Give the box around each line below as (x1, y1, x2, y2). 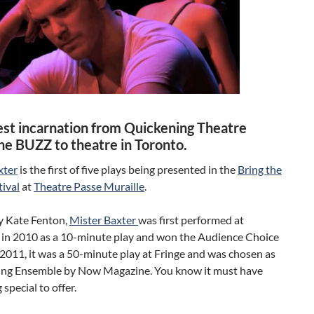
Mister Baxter (69, 213, 138, 226)
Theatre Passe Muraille (34, 179, 144, 193)
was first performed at (138, 213, 244, 226)
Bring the (238, 163, 282, 176)
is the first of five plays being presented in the (18, 163, 238, 176)
